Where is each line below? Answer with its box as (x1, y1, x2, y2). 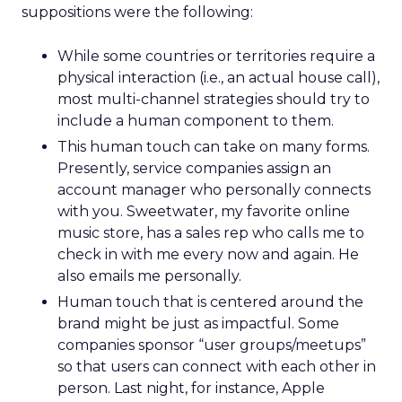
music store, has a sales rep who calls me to (57, 224, 364, 241)
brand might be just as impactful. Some (57, 315, 339, 332)
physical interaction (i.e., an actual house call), (57, 69, 380, 86)
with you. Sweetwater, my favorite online (57, 203, 350, 220)
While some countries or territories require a (57, 48, 375, 65)
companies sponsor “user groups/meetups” (57, 336, 366, 354)
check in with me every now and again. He (57, 246, 359, 263)
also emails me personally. (57, 267, 241, 284)
